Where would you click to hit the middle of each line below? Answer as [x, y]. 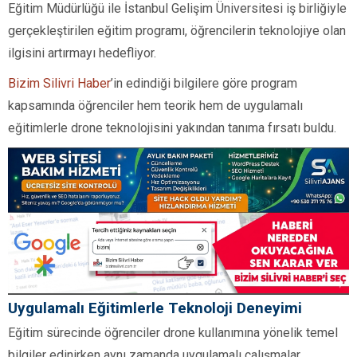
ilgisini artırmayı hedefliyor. [82, 53]
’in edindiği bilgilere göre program [204, 83]
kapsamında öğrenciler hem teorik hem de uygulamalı [155, 105]
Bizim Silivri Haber [59, 83]
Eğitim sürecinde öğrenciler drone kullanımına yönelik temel [173, 332]
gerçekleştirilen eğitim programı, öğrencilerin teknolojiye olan [177, 30]
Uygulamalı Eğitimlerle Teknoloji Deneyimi [155, 308]
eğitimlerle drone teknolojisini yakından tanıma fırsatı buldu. [172, 127]
